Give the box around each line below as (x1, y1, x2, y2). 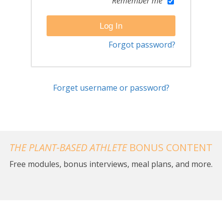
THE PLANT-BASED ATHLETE (9, 141, 127, 154)
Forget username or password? (53, 82, 169, 93)
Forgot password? (109, 39, 175, 50)
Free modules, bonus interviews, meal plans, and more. (9, 159, 213, 169)
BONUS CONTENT (126, 141, 213, 154)
